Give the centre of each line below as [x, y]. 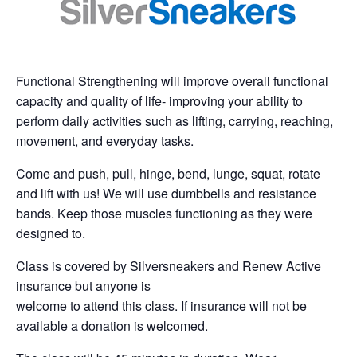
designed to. [51, 233]
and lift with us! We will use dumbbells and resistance [166, 193]
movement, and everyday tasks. [105, 140]
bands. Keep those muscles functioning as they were [164, 213]
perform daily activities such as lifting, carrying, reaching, [175, 120]
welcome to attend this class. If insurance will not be [161, 305]
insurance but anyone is [83, 285]
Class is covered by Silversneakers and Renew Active [169, 265]
